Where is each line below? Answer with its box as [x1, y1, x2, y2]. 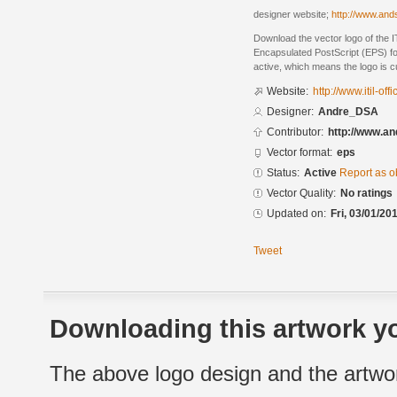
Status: [267, 167, 300, 180]
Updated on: [267, 207, 326, 221]
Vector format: [267, 146, 332, 160]
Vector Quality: [267, 187, 336, 200]
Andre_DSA [318, 105, 378, 119]
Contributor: [267, 126, 323, 139]
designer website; [253, 9, 331, 20]
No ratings [340, 187, 393, 200]
